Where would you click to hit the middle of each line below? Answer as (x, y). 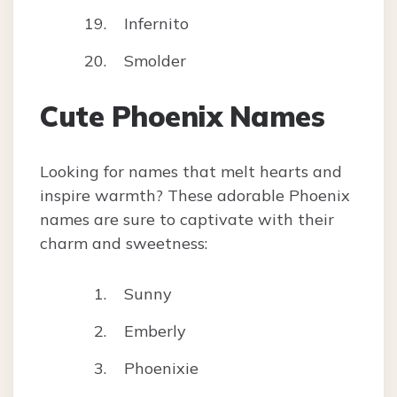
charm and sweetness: (124, 244)
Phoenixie (161, 369)
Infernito (156, 24)
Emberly (155, 331)
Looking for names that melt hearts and (191, 172)
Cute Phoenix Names (182, 117)
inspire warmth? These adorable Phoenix (195, 196)
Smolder (155, 61)
